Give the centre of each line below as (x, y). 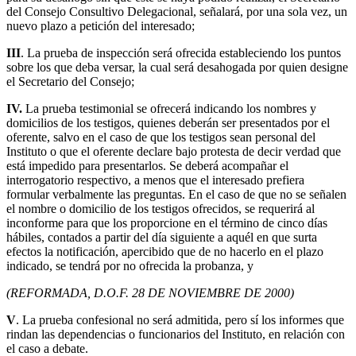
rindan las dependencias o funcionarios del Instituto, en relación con (176, 335)
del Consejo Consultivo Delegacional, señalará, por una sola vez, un (177, 12)
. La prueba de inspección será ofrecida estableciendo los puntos (181, 53)
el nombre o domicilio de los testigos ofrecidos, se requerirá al (161, 209)
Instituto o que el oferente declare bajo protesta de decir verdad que (174, 152)
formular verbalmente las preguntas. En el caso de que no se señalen (176, 195)
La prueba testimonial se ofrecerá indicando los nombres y (169, 109)
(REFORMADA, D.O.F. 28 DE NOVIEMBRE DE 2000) (150, 293)
